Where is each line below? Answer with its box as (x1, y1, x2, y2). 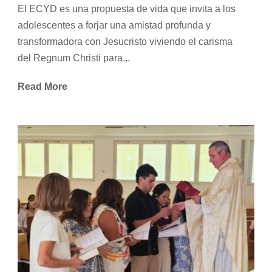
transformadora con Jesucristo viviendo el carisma (18, 36, 233, 47)
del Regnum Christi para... (18, 53, 130, 64)
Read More (18, 81, 67, 92)
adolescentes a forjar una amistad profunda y (18, 20, 211, 31)
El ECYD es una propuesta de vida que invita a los (18, 4, 236, 15)
